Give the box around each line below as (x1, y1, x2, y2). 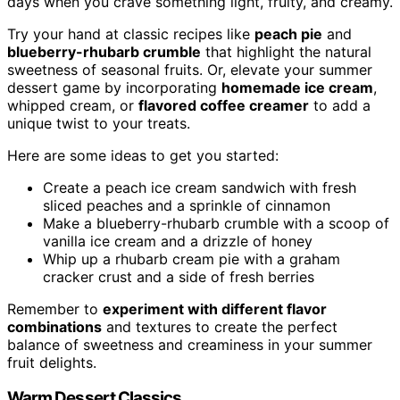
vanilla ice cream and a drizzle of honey (43, 231, 312, 250)
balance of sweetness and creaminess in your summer (7, 335, 372, 354)
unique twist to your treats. (7, 113, 190, 132)
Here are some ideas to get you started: (7, 146, 279, 164)
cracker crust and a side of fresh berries (43, 267, 314, 286)
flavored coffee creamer (138, 96, 309, 114)
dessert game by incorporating (7, 78, 221, 96)
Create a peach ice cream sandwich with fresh (43, 178, 356, 196)
